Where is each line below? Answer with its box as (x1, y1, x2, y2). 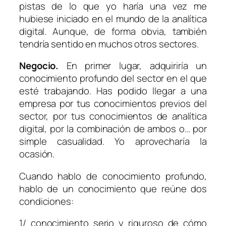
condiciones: (19, 194, 74, 208)
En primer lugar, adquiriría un (59, 59, 207, 73)
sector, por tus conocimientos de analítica (19, 109, 207, 123)
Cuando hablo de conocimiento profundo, (19, 169, 207, 183)
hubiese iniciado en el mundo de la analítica (19, 12, 207, 25)
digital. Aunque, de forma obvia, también (19, 24, 207, 38)
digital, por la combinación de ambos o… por (19, 122, 207, 136)
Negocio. (19, 59, 59, 73)
